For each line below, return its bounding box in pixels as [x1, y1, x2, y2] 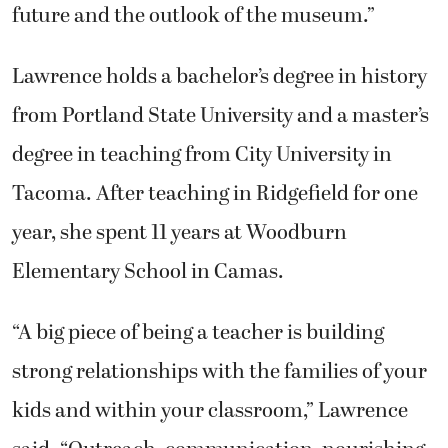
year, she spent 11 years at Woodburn [12, 217, 347, 250]
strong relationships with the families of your [12, 356, 427, 389]
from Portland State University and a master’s [12, 100, 429, 133]
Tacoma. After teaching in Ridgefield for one [12, 178, 418, 211]
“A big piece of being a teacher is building [12, 317, 384, 350]
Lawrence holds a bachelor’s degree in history [12, 61, 427, 94]
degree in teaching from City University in [12, 139, 392, 172]
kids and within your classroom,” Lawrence [12, 395, 408, 428]
